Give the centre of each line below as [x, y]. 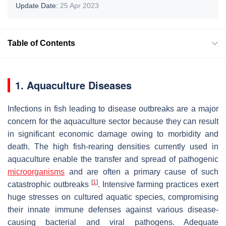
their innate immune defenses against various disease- [113, 209]
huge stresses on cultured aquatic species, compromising [113, 197]
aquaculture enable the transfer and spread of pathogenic [113, 159]
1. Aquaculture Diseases [73, 85]
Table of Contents [41, 43]
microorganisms [36, 172]
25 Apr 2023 [79, 5]
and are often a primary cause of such [142, 172]
